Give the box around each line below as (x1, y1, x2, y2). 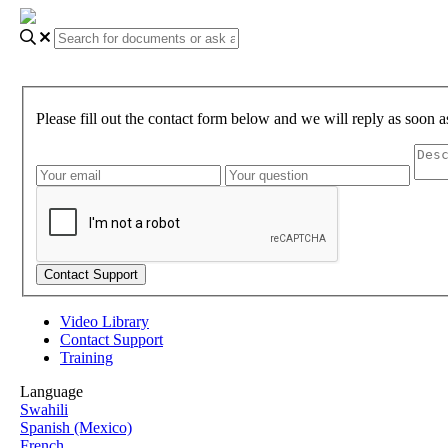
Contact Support (60, 331, 163, 349)
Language (20, 383, 83, 401)
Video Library (60, 313, 149, 331)
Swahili (20, 401, 68, 419)
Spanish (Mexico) (20, 419, 132, 437)
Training (60, 349, 113, 367)
